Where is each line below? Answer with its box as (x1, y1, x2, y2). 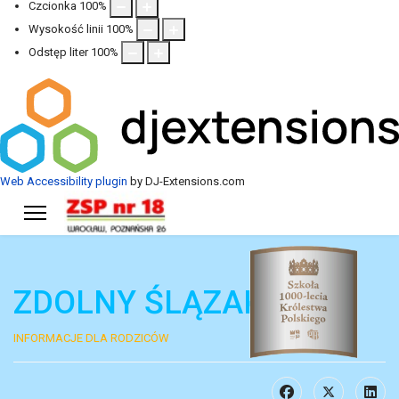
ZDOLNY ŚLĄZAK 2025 (13, 283, 343, 322)
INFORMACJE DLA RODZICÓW (13, 330, 169, 345)
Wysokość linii (28, 22, 103, 36)
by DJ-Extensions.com (127, 174, 245, 188)
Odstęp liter (28, 45, 88, 59)
